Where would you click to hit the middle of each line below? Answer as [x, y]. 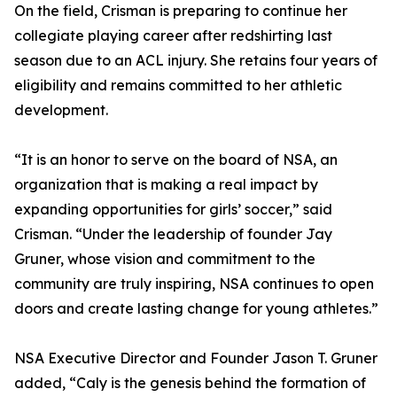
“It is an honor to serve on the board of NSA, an [176, 160]
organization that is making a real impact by [166, 185]
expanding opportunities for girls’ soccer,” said [173, 210]
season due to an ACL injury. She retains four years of [196, 61]
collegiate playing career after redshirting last [173, 36]
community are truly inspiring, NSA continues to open [194, 284]
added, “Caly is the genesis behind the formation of [190, 383]
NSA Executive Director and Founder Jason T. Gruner [196, 358]
